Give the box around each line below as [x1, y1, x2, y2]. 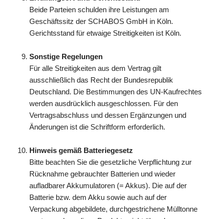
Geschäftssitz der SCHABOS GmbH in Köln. [29, 17, 173, 25]
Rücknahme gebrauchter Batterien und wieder [29, 170, 175, 178]
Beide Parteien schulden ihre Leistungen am [29, 5, 169, 14]
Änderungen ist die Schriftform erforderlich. [29, 123, 165, 131]
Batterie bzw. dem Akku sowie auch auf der [29, 193, 167, 201]
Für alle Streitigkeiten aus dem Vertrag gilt [29, 64, 161, 72]
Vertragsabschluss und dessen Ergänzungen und [29, 111, 186, 119]
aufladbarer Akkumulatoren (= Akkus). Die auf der [29, 181, 187, 190]
